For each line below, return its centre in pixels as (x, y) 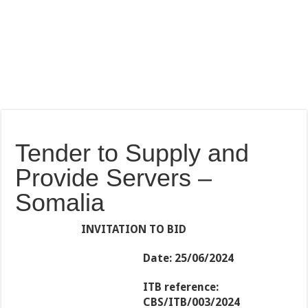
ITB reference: (180, 287)
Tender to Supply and (132, 153)
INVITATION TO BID (134, 230)
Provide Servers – (114, 178)
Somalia (60, 203)
